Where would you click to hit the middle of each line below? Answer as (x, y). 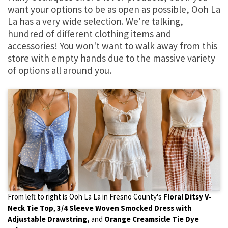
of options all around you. (60, 70)
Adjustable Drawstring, (49, 219)
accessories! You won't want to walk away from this (112, 46)
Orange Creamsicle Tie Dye (152, 219)
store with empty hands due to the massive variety (111, 58)
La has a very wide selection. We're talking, (95, 21)
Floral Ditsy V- (188, 197)
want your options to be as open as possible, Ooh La (114, 9)
